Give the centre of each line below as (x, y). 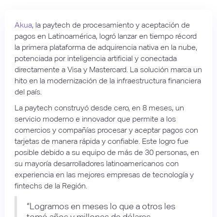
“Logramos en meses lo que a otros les (101, 206)
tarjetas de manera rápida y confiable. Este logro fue (101, 141)
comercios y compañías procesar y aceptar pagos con (106, 130)
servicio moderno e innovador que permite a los (95, 119)
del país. (28, 92)
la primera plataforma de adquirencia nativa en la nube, (106, 47)
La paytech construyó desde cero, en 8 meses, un (99, 108)
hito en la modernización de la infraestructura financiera (108, 80)
